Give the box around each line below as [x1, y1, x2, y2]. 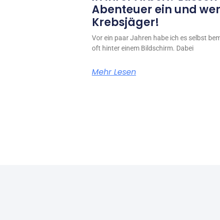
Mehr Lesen [92, 66, 136, 78]
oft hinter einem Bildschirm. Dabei [92, 44, 193, 52]
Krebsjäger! [92, 14, 159, 30]
